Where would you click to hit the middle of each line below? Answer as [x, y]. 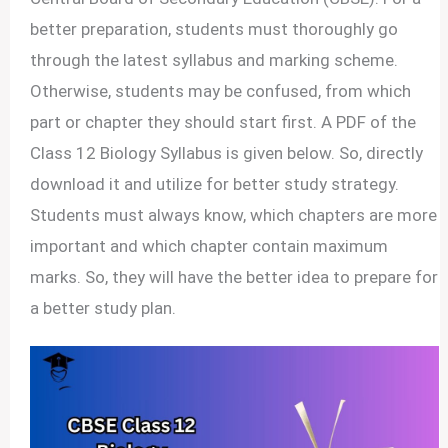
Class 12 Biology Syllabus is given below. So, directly [227, 152]
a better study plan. [103, 307]
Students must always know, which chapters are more [234, 214]
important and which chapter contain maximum [209, 245]
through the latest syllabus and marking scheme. [214, 59]
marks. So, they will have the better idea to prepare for [234, 276]
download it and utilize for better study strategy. [215, 183]
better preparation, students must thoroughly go [214, 28]
